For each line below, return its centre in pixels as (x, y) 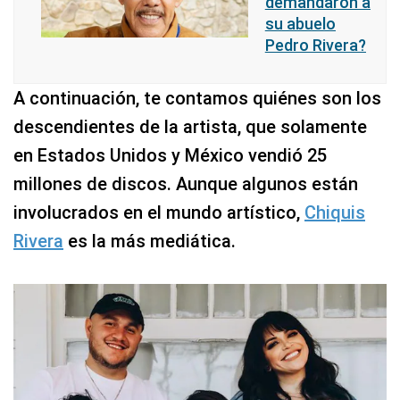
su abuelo (300, 24)
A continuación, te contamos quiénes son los (197, 98)
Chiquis (335, 212)
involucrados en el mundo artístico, (159, 212)
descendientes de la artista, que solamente (190, 127)
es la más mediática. (150, 241)
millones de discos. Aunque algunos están (186, 184)
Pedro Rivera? (315, 45)
